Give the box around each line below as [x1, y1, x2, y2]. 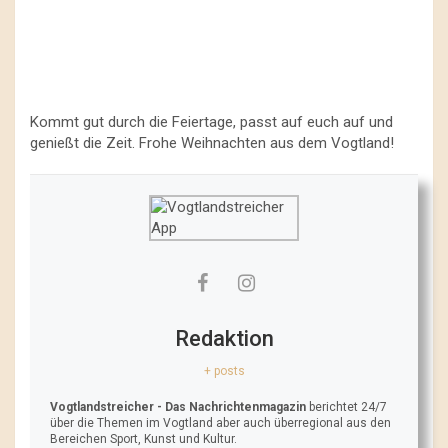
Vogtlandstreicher [50, 399, 154, 414]
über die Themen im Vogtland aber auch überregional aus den [50, 415, 391, 430]
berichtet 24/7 [306, 399, 387, 414]
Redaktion [174, 325, 274, 351]
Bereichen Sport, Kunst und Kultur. [50, 431, 237, 446]
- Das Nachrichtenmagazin [157, 399, 306, 414]
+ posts [203, 363, 245, 378]
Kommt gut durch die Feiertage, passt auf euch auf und [30, 112, 393, 131]
